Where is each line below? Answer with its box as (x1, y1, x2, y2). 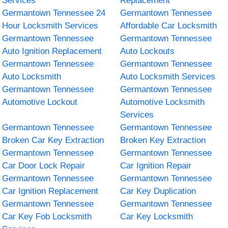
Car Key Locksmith (120, 211, 193, 221)
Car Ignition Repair (120, 160, 191, 170)
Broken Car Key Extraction (2, 135, 104, 145)
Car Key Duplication (120, 186, 196, 196)
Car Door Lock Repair (2, 160, 85, 170)
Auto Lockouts (120, 46, 175, 56)
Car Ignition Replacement (2, 186, 99, 196)
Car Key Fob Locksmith (2, 211, 92, 221)
